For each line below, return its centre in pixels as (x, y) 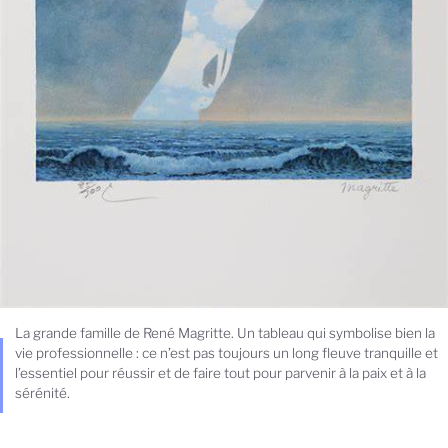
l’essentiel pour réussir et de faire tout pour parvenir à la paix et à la (220, 373)
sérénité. (42, 393)
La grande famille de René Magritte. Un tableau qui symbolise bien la (225, 333)
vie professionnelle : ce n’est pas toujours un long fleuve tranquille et (226, 353)
